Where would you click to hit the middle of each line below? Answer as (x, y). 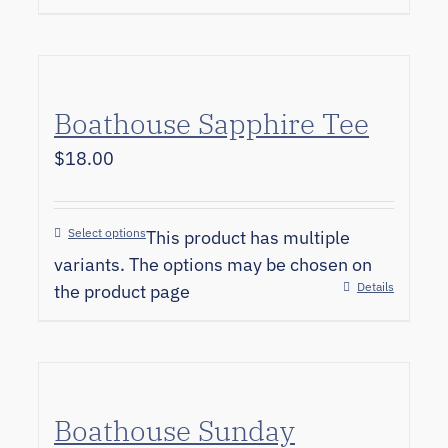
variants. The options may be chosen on (213, 264)
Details (375, 286)
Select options (107, 232)
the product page (122, 291)
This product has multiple (248, 237)
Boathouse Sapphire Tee (211, 123)
